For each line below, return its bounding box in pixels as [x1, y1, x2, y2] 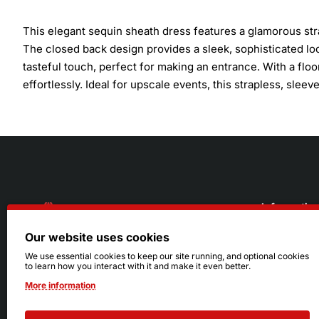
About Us [261, 238, 303, 249]
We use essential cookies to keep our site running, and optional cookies [25, 251, 309, 261]
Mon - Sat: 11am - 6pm [40, 274, 145, 286]
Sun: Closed [40, 288, 95, 300]
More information [25, 280, 95, 291]
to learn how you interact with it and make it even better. [25, 261, 251, 271]
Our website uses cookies [25, 230, 169, 244]
